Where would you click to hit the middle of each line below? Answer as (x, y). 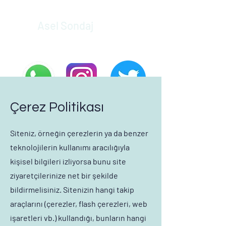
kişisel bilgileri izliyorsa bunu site (68, 161)
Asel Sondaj (65, 25)
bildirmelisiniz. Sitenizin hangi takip (72, 189)
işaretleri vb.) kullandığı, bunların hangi (78, 218)
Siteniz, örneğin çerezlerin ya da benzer (79, 133)
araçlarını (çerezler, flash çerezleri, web (79, 204)
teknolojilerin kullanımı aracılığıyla (70, 147)
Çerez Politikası (57, 107)
